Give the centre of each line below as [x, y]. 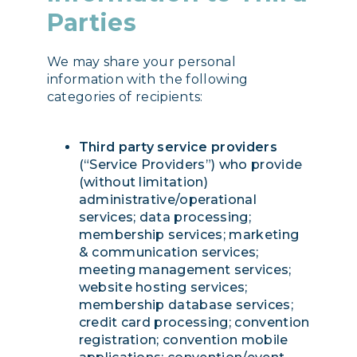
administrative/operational [167, 200]
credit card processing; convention [194, 323]
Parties [91, 23]
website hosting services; [163, 288]
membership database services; [186, 305]
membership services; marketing [189, 235]
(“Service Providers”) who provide [190, 165]
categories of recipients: [125, 97]
